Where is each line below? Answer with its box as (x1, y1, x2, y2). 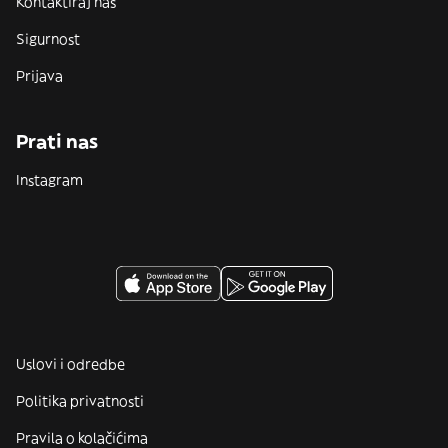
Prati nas (16, 130, 98, 153)
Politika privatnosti (16, 392, 144, 410)
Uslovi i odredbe (16, 355, 125, 373)
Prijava (16, 67, 63, 85)
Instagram (16, 171, 83, 189)
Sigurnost (16, 30, 80, 48)
